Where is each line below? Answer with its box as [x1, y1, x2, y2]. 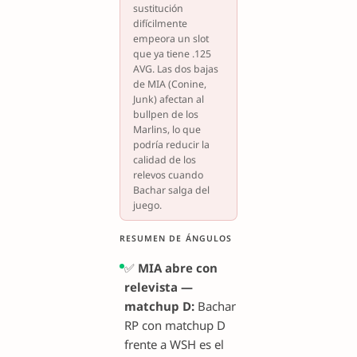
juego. [132, 198, 162, 212]
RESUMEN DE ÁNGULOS [120, 233, 232, 245]
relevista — [124, 279, 193, 296]
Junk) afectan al [132, 92, 204, 106]
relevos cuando [132, 167, 203, 182]
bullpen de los [132, 107, 198, 121]
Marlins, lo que [132, 122, 201, 136]
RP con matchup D [124, 317, 226, 334]
